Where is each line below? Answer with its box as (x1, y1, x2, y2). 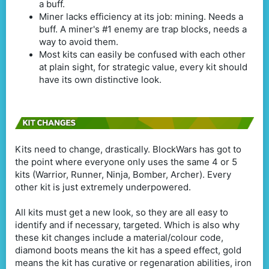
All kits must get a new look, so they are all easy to (15, 207, 228, 219)
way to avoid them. (39, 36, 118, 48)
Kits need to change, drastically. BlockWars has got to (15, 144, 241, 156)
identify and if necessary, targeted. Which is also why (15, 219, 240, 231)
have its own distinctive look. (39, 74, 162, 86)
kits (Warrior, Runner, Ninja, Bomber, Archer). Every (15, 169, 231, 181)
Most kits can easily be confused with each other (39, 49, 246, 61)
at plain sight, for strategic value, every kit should (39, 61, 247, 73)
